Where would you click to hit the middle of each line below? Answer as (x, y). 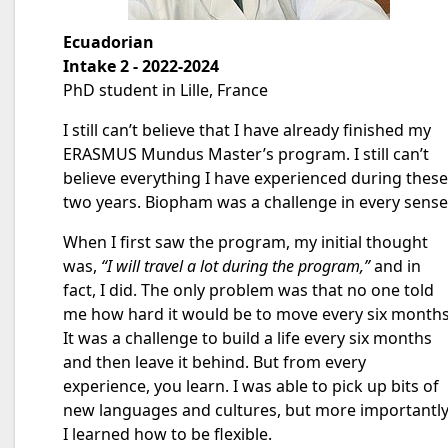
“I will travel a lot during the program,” (235, 266)
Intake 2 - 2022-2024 (141, 66)
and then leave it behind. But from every (214, 362)
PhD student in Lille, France (165, 90)
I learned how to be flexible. (167, 434)
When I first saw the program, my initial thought (245, 242)
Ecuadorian (108, 42)
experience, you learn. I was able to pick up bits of (251, 386)
